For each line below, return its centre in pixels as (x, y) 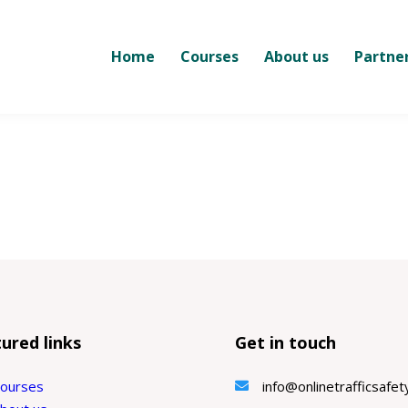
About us (296, 57)
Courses (209, 57)
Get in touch (286, 342)
